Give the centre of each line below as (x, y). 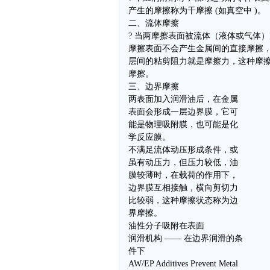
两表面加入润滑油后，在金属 (183, 99)
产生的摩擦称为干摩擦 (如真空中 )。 (197, 11)
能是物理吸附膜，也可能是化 (183, 124)
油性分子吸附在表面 (166, 226)
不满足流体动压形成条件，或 (183, 150)
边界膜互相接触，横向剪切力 (183, 188)
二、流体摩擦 (154, 23)
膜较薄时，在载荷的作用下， (183, 175)
